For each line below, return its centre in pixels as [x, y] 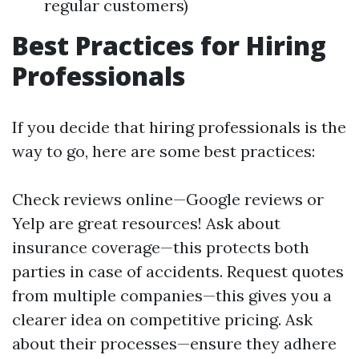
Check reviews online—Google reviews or [168, 199]
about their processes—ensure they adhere [174, 343]
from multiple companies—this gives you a [172, 295]
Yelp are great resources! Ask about [146, 223]
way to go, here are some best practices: [163, 151]
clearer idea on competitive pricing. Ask [162, 319]
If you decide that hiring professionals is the [179, 127]
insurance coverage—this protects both [161, 247]
